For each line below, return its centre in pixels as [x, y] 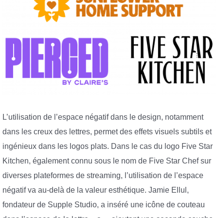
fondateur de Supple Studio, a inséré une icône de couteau [104, 204]
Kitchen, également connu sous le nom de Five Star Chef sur [107, 161]
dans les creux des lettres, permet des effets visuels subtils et [107, 131]
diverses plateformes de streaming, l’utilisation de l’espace [103, 175]
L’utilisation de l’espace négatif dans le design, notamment [103, 117]
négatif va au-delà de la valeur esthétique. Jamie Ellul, [96, 190]
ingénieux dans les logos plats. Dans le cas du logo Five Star [108, 146]
